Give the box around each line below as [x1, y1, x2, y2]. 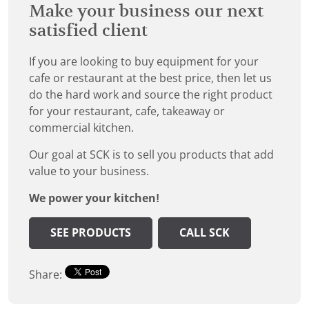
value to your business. [29, 166, 149, 178]
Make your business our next [29, 2, 263, 21]
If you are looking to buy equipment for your [29, 56, 259, 68]
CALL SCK [179, 227, 230, 239]
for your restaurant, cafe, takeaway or [29, 106, 225, 118]
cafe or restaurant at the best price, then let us [29, 72, 272, 85]
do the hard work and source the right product [29, 89, 272, 101]
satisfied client [29, 21, 148, 40]
